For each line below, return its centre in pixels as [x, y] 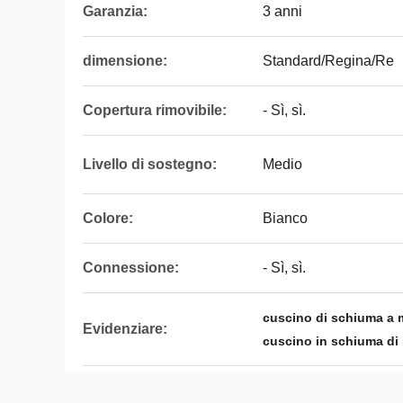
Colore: [108, 218]
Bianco [285, 218]
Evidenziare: [125, 329]
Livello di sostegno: [150, 164]
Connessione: [131, 268]
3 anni [282, 11]
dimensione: [125, 61]
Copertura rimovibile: [155, 110]
